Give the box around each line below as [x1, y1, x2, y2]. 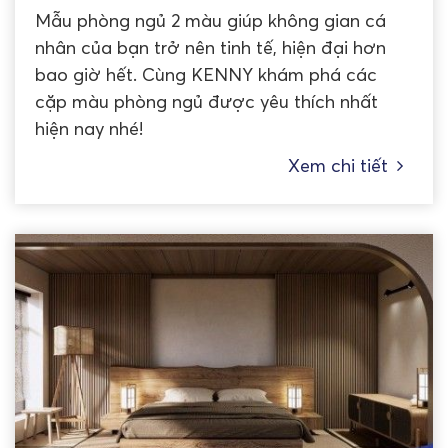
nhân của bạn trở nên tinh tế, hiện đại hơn [35, 36, 386, 60]
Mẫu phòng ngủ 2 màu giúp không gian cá [35, 9, 386, 33]
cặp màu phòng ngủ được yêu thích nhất [35, 90, 378, 114]
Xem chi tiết [287, 154, 388, 178]
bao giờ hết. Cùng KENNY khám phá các [35, 63, 377, 87]
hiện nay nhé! [35, 117, 143, 141]
